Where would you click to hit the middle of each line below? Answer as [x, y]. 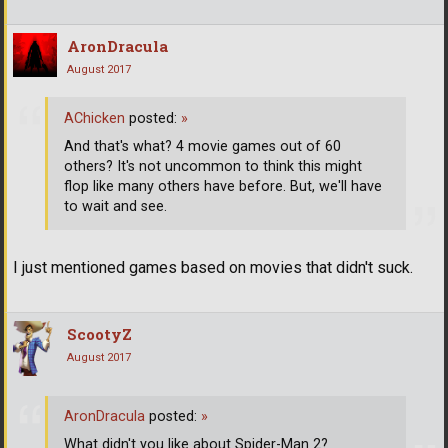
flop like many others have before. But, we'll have [223, 186]
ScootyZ [99, 333]
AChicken [94, 118]
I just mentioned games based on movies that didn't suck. [213, 267]
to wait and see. [115, 206]
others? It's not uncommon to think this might [213, 166]
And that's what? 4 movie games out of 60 [202, 146]
